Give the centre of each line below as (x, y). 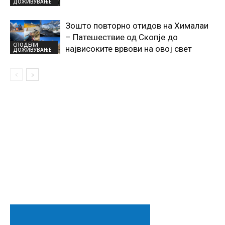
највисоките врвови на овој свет (129, 48)
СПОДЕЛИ (26, 45)
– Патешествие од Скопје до (122, 37)
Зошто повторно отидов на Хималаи (137, 25)
